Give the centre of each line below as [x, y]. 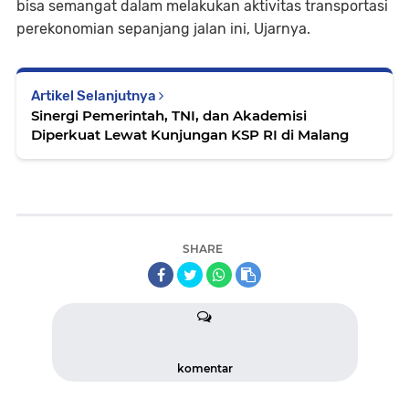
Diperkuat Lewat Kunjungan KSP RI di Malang [190, 135]
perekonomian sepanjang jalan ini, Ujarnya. [163, 29]
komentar [204, 368]
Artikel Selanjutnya [95, 96]
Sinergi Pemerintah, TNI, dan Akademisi [169, 115]
